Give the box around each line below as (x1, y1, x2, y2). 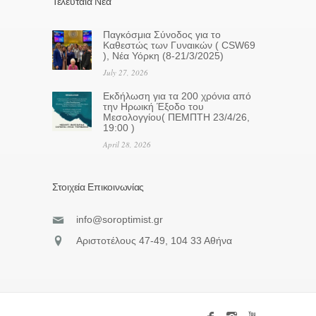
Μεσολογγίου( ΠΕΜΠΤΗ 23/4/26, (103, 111, 250, 123)
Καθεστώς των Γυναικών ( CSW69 (103, 39, 255, 51)
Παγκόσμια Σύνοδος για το (103, 28, 221, 40)
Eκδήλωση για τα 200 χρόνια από (103, 90, 251, 102)
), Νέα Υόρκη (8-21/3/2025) (103, 49, 224, 61)
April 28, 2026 (103, 138, 151, 150)
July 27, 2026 (103, 66, 148, 78)
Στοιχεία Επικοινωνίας (52, 181, 145, 193)
